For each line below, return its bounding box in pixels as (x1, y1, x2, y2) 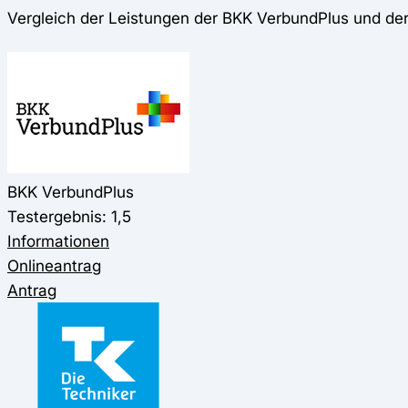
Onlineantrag (7, 255, 101, 275)
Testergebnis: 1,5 (7, 206, 131, 226)
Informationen (7, 230, 109, 250)
